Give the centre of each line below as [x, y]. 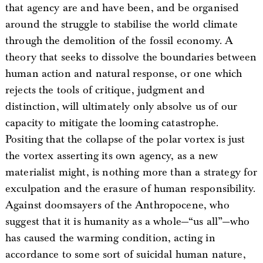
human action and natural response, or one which [124, 73]
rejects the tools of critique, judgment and [105, 90]
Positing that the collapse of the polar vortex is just [125, 139]
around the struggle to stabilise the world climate [121, 24]
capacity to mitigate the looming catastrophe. [112, 123]
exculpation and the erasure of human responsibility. [130, 188]
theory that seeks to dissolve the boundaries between [131, 57]
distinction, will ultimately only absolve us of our [121, 106]
